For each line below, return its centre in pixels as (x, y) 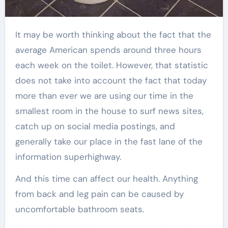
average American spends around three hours (108, 50)
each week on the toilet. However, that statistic (111, 65)
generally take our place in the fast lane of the (109, 141)
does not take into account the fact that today (111, 80)
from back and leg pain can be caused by (99, 194)
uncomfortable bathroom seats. (79, 209)
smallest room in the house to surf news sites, (109, 111)
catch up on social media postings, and (95, 126)
